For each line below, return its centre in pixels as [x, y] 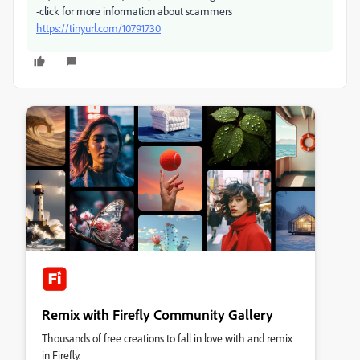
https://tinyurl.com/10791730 [98, 28]
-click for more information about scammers [134, 11]
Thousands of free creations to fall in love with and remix [167, 338]
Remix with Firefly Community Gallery [157, 314]
